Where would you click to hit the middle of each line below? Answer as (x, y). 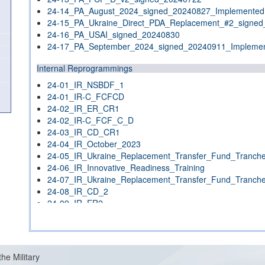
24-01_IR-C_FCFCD (86, 96)
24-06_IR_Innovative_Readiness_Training (126, 167)
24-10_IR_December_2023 (98, 215)
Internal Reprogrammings (85, 68)
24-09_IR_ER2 (75, 203)
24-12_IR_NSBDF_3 (86, 238)
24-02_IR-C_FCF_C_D (91, 120)
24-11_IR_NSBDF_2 (86, 227)
